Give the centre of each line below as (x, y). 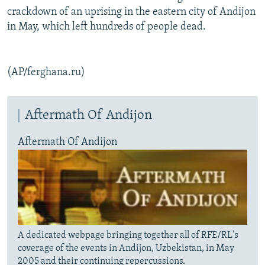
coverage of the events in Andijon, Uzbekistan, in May (126, 248)
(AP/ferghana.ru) (46, 73)
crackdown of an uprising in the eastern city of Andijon (131, 12)
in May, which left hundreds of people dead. (106, 27)
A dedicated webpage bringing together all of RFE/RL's (128, 235)
